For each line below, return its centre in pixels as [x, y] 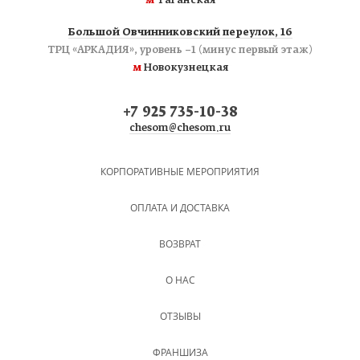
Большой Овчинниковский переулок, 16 [180, 33]
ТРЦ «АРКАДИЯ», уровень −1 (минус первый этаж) [180, 51]
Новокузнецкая [184, 69]
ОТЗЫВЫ [180, 317]
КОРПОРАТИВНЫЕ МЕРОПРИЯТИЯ [180, 172]
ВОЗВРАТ [180, 244]
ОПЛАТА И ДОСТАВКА [180, 208]
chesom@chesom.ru [180, 129]
